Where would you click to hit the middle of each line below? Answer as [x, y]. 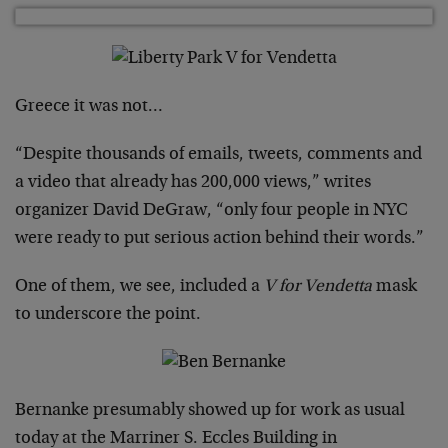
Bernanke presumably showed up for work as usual [210, 411]
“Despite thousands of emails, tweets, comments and [218, 155]
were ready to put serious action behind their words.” [219, 239]
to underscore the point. [108, 315]
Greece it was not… [89, 107]
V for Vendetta [318, 287]
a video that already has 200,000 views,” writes [193, 183]
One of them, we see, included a [139, 287]
